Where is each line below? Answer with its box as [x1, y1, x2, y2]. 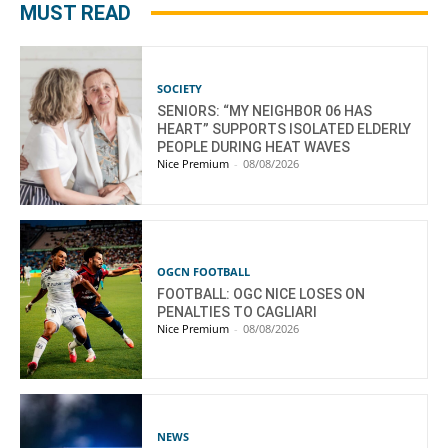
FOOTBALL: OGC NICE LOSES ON [157, 286, 366, 303]
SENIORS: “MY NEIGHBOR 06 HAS [157, 103, 373, 120]
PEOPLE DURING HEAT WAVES [157, 139, 351, 156]
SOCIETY [157, 81, 203, 97]
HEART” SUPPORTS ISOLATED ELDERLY [157, 121, 412, 138]
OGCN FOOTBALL [157, 264, 251, 280]
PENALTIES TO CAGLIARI [157, 304, 318, 321]
